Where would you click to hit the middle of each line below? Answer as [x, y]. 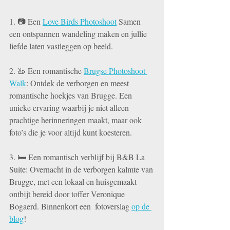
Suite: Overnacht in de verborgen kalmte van [82, 169]
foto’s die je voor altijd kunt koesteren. [71, 132]
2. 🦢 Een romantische [46, 71]
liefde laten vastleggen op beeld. [61, 46]
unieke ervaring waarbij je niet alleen [70, 108]
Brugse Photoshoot [116, 71]
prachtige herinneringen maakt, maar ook [76, 120]
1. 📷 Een [26, 21]
